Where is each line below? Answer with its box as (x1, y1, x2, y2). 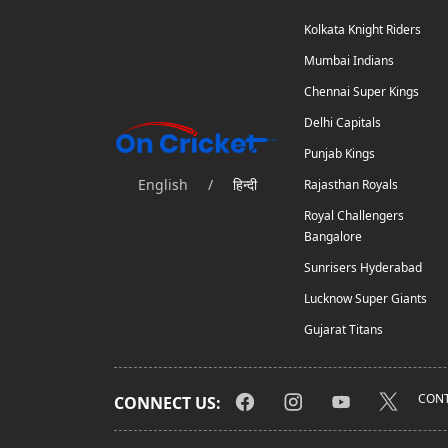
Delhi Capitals (304, 114, 381, 131)
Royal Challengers (304, 207, 404, 224)
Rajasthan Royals (304, 176, 398, 193)
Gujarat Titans (304, 321, 383, 338)
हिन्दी (232, 175, 257, 195)
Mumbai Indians (304, 52, 394, 69)
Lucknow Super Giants (304, 290, 427, 307)
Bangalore (304, 228, 362, 245)
